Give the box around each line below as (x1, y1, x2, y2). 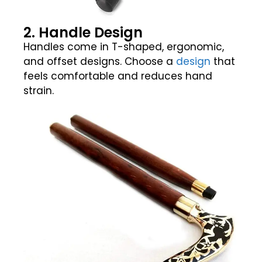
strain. (23, 83, 54, 98)
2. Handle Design (23, 22, 143, 42)
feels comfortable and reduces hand (23, 68, 212, 83)
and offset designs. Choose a (23, 54, 176, 68)
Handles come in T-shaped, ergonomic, (23, 39, 224, 54)
